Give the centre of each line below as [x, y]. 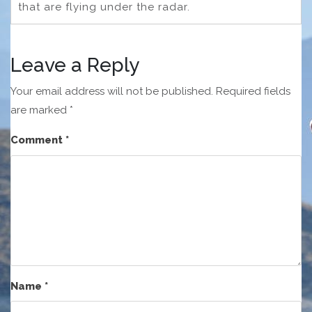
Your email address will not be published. [112, 92]
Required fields [253, 92]
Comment [38, 140]
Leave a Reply [75, 65]
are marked [40, 110]
